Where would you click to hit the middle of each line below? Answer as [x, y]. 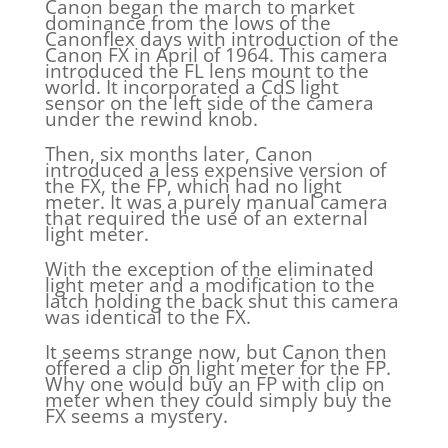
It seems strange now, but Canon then [215, 352]
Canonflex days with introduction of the [221, 39]
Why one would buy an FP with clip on [214, 384]
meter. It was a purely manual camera [216, 202]
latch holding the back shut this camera [221, 301]
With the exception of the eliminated [209, 269]
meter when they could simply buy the [218, 400]
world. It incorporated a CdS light [191, 87]
